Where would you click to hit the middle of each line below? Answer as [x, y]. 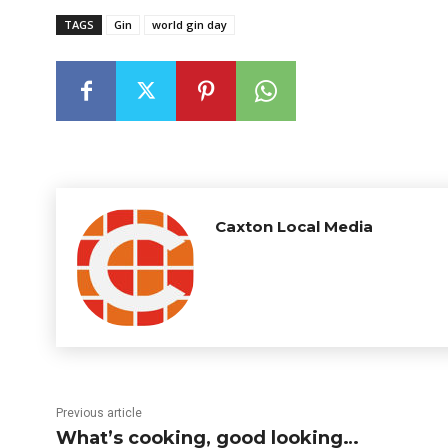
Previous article [99, 413]
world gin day [189, 24]
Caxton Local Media [294, 226]
